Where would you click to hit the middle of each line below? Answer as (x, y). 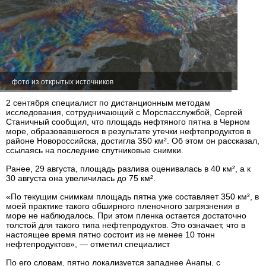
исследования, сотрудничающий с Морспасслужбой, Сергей (124, 112)
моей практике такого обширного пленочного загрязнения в (123, 206)
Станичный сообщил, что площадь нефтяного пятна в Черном (128, 122)
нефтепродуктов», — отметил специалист (88, 244)
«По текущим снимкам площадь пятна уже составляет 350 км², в (132, 197)
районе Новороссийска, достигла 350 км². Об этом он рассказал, (133, 141)
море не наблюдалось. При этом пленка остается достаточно (126, 216)
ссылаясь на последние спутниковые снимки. (95, 150)
